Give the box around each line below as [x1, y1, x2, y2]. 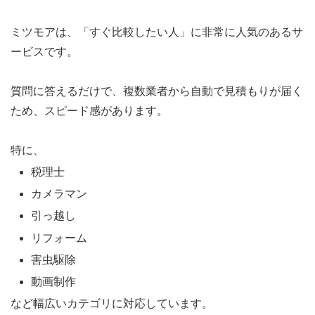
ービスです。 [11, 45, 78, 58]
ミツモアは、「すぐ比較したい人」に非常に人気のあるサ [11, 25, 303, 38]
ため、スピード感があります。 [11, 104, 168, 117]
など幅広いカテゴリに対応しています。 [11, 297, 213, 310]
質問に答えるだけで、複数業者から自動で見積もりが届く [11, 84, 303, 97]
